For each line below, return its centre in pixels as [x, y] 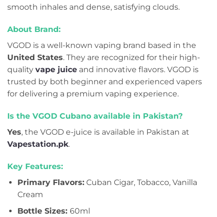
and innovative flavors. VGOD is [138, 70]
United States [35, 58]
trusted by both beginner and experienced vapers [105, 82]
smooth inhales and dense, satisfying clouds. [93, 7]
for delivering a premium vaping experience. [93, 94]
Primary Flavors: [51, 182]
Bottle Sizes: [43, 211]
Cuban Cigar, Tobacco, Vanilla [140, 182]
